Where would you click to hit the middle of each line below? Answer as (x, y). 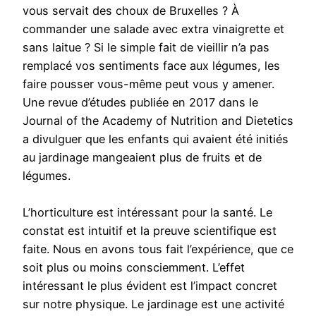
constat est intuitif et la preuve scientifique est (150, 231)
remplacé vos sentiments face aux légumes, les (151, 66)
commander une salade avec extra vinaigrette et (153, 29)
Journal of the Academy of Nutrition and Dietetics (158, 121)
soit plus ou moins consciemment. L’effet (134, 268)
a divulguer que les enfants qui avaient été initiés (156, 139)
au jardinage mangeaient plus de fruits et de (142, 158)
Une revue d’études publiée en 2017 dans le (140, 103)
